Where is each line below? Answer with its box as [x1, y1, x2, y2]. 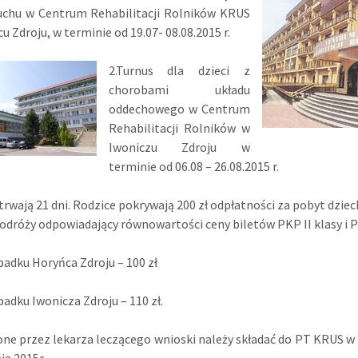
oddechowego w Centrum [108, 101, 250, 117]
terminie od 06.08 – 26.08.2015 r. [108, 158, 279, 174]
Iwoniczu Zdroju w [108, 139, 250, 155]
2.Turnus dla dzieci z [108, 62, 250, 78]
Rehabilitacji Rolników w [108, 120, 250, 136]
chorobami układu [108, 82, 250, 97]
